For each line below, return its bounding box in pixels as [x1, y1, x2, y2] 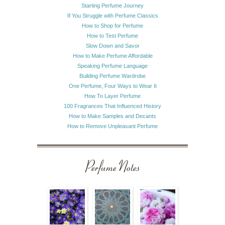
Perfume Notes [85, 157, 140, 179]
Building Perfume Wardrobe [79, 72, 146, 79]
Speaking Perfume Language [77, 62, 148, 69]
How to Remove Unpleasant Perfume [67, 123, 158, 129]
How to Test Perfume [87, 32, 138, 39]
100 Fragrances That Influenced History [64, 102, 161, 109]
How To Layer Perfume [84, 92, 141, 99]
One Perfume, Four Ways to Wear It [68, 82, 157, 89]
